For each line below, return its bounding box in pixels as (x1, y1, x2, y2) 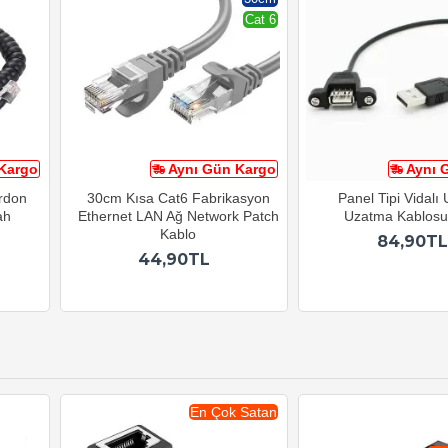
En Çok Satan (190, 404, 277, 421)
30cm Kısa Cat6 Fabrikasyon (86, 190, 270, 207)
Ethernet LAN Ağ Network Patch (77, 208, 279, 225)
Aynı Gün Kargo (168, 161, 276, 178)
